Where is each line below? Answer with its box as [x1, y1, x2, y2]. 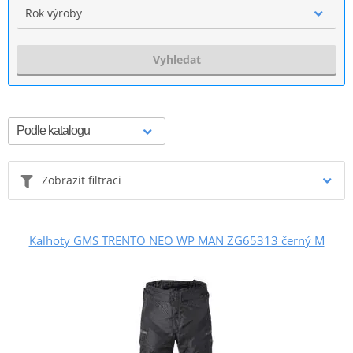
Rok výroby [25, 5, 82, 20]
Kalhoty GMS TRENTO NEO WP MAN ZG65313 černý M [28, 232, 325, 248]
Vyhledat [152, 51, 201, 67]
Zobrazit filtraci [42, 172, 121, 188]
